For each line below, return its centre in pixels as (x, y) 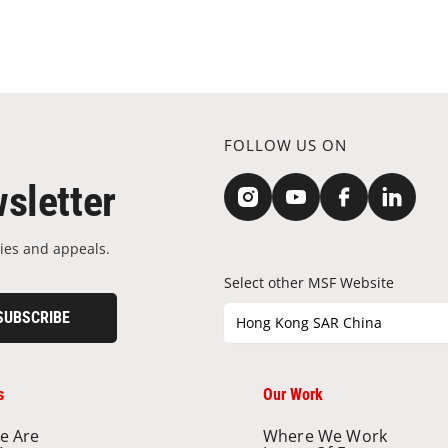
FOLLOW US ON (285, 144)
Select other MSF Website (309, 282)
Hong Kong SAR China (309, 322)
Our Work (293, 394)
